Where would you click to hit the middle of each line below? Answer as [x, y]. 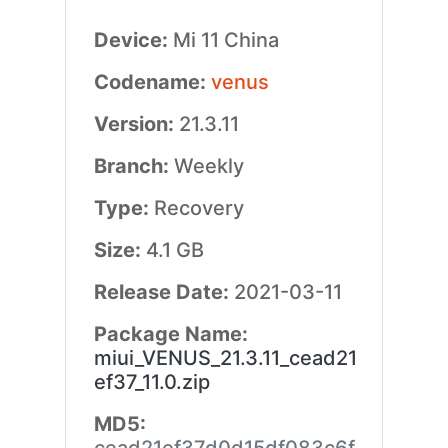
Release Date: [163, 292]
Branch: [133, 166]
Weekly [208, 166]
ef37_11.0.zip [151, 382]
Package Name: [170, 334]
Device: [133, 40]
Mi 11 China [225, 40]
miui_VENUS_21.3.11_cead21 [225, 358]
